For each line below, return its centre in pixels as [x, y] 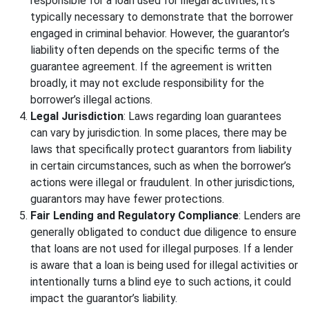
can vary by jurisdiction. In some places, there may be [159, 133]
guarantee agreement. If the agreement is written [151, 67]
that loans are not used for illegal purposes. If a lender [162, 249]
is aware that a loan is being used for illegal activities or [164, 266]
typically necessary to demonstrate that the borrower [162, 17]
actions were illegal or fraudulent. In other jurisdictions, [162, 183]
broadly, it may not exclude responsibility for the [147, 83]
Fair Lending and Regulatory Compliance [134, 216]
